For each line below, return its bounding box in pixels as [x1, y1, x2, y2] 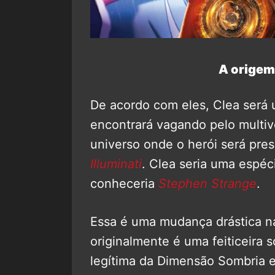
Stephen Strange [158, 176, 257, 191]
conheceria [90, 176, 158, 191]
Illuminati [90, 156, 142, 171]
